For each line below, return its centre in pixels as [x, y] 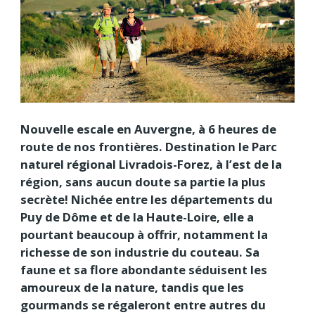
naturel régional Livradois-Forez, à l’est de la [151, 165]
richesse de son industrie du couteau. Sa [140, 252]
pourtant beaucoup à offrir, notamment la [144, 235]
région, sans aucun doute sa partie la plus [143, 182]
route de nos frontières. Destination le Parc [149, 147]
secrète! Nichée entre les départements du [147, 200]
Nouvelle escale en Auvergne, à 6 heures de [148, 129]
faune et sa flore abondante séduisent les [144, 270]
